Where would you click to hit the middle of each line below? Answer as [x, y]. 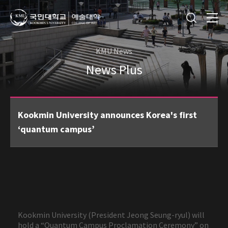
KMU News [114, 51]
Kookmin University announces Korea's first [107, 115]
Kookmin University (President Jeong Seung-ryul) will [111, 215]
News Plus [114, 69]
